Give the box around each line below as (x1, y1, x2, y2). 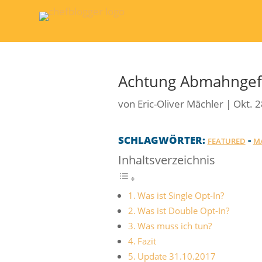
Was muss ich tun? (137, 219, 212, 232)
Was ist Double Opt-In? (137, 204, 229, 216)
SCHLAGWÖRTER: (118, 133, 208, 147)
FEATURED (207, 135, 246, 146)
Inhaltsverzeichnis (118, 151, 215, 168)
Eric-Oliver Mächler (137, 96, 223, 111)
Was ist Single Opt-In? (137, 189, 224, 201)
